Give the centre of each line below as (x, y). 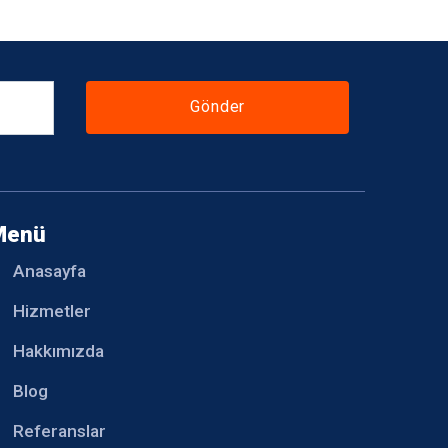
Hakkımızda (59, 350)
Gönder (218, 107)
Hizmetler (52, 310)
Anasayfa (50, 270)
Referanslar (60, 430)
